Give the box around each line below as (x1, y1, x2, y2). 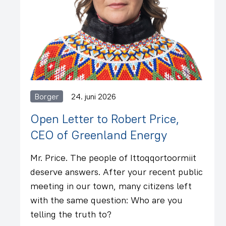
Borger (34, 91, 59, 101)
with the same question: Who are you (30, 194, 183, 206)
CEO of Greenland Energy (30, 127, 167, 142)
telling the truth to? (30, 208, 111, 220)
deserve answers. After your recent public (30, 166, 203, 178)
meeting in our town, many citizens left (30, 180, 192, 192)
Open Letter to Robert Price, (30, 111, 179, 126)
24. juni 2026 (71, 91, 116, 101)
